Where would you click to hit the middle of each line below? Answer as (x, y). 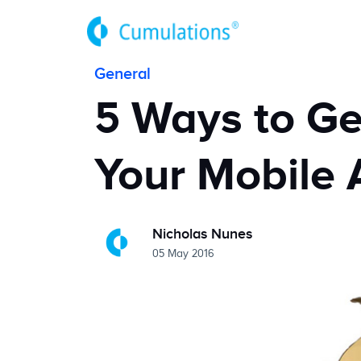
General (122, 74)
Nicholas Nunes (202, 234)
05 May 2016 (183, 254)
